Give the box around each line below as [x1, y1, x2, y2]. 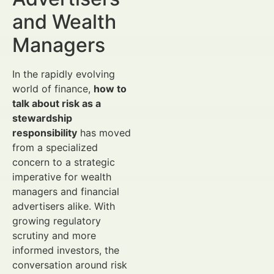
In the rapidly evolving [12, 68, 115, 81]
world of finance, [12, 83, 94, 95]
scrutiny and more [12, 229, 96, 242]
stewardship [12, 112, 72, 125]
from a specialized [12, 141, 98, 154]
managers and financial [12, 185, 119, 198]
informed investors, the [12, 244, 119, 257]
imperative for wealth [12, 171, 111, 183]
